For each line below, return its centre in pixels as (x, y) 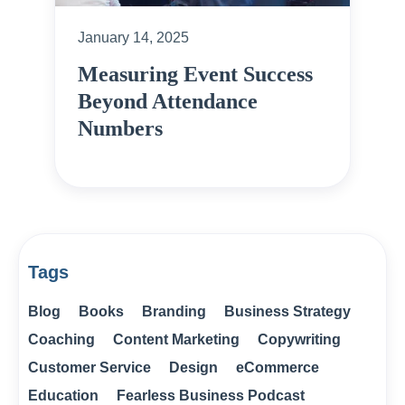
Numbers (120, 129)
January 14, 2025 (133, 38)
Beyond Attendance (168, 102)
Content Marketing (176, 340)
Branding (174, 312)
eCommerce (278, 368)
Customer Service (89, 368)
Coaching (61, 340)
